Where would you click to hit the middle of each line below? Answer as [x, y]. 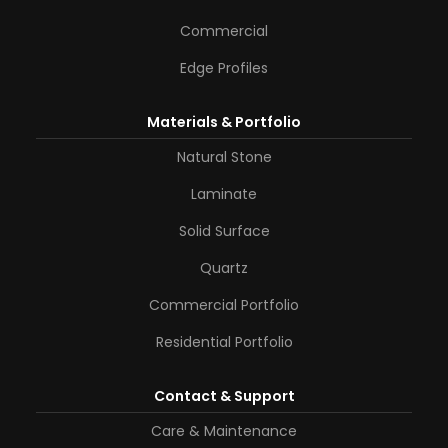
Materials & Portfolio [224, 122]
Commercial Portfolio [224, 305]
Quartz [224, 268]
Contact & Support [224, 396]
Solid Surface [224, 231]
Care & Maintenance [224, 431]
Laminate [224, 194]
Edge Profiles [224, 68]
